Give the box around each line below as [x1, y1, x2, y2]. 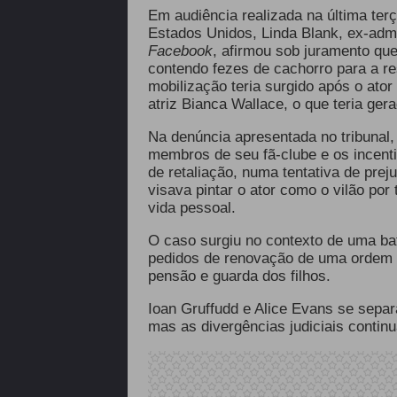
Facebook [147, 43, 213, 59]
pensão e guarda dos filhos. [147, 268, 335, 284]
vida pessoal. [147, 199, 236, 216]
